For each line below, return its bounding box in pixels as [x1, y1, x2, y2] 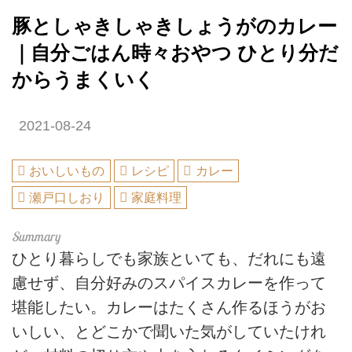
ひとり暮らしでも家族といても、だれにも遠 [12, 249, 326, 267]
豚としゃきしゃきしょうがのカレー [12, 15, 337, 37]
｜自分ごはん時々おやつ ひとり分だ [12, 42, 339, 64]
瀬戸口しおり [29, 190, 105, 204]
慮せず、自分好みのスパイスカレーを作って [12, 273, 326, 291]
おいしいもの [29, 164, 105, 178]
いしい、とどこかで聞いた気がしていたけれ [12, 322, 326, 340]
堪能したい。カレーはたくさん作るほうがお [12, 298, 326, 316]
